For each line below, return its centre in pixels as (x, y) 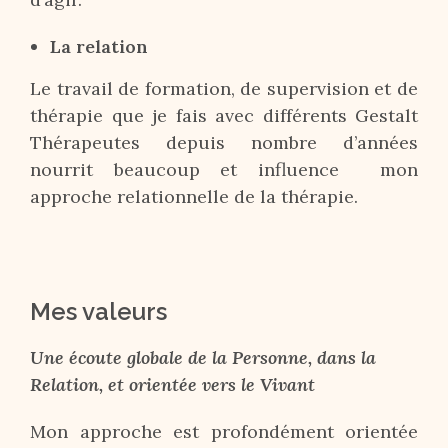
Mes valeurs (98, 311)
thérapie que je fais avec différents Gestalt (224, 115)
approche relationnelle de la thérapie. (194, 196)
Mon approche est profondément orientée (224, 431)
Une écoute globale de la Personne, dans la (203, 357)
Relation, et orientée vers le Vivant (172, 384)
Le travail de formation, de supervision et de (224, 88)
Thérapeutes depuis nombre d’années (224, 142)
